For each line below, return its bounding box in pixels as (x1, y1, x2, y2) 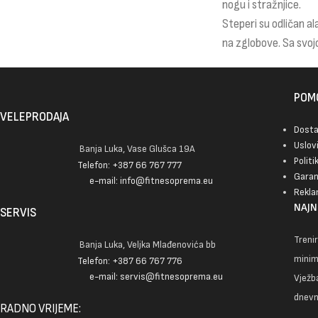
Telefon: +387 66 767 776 (77, 254, 182, 267)
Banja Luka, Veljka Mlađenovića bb (79, 238, 216, 251)
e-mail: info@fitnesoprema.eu (89, 175, 213, 187)
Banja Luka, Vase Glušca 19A (79, 143, 194, 155)
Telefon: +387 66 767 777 (77, 158, 182, 171)
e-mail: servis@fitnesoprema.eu (89, 270, 223, 283)
